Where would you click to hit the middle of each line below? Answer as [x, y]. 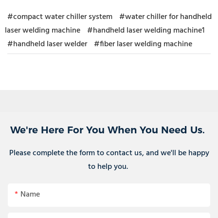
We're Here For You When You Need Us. [109, 130]
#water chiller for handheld [165, 17]
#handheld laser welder [47, 45]
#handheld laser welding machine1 [146, 31]
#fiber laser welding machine [143, 45]
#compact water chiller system [60, 17]
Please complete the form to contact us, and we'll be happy [109, 153]
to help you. [109, 167]
